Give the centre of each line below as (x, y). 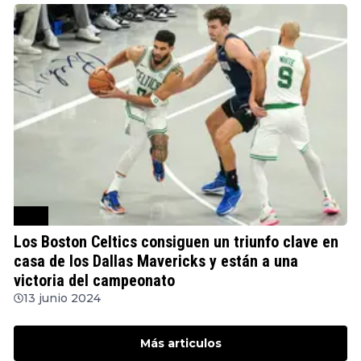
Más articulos (180, 343)
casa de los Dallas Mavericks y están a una (156, 261)
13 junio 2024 (62, 298)
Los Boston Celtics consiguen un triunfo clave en (176, 241)
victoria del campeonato (94, 280)
